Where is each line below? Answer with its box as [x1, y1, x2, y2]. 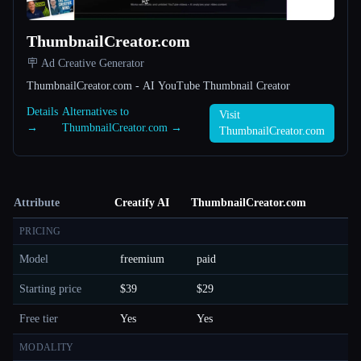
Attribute [14, 196, 60, 209]
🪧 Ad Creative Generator [27, 56, 144, 69]
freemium [120, 252, 164, 265]
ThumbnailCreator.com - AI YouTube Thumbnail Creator [27, 79, 290, 92]
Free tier [19, 312, 58, 325]
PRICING [19, 225, 61, 237]
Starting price [19, 282, 81, 295]
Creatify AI [114, 196, 169, 209]
